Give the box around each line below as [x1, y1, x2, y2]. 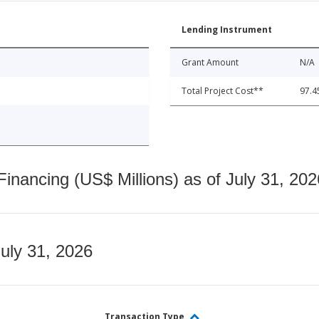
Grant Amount [182, 56, 239, 69]
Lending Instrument [182, 23, 272, 36]
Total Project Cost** [182, 85, 263, 98]
